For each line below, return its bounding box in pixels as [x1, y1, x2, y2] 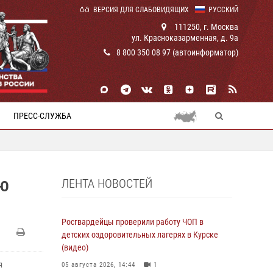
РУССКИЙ [208, 5, 238, 14]
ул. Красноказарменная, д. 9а [132, 33, 238, 43]
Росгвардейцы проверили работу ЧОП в [62, 217, 204, 227]
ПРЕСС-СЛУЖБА [13, 111, 71, 121]
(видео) [62, 243, 88, 252]
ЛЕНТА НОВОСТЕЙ [62, 176, 152, 191]
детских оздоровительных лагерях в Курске [62, 230, 218, 239]
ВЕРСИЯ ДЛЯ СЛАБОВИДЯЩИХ [93, 5, 189, 14]
